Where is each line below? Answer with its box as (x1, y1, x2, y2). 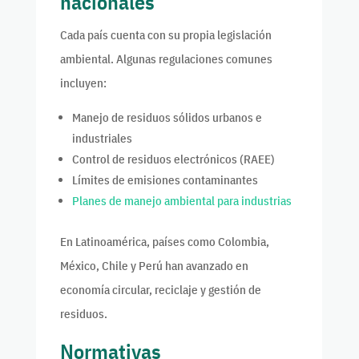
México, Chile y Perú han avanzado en (59, 258, 248, 274)
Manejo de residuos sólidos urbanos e (71, 110, 262, 126)
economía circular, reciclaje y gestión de (59, 282, 261, 298)
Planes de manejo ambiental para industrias (71, 193, 292, 209)
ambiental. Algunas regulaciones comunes (59, 51, 272, 67)
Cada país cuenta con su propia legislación (59, 27, 272, 43)
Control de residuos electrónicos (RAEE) (71, 151, 275, 167)
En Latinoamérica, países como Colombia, (59, 234, 269, 250)
